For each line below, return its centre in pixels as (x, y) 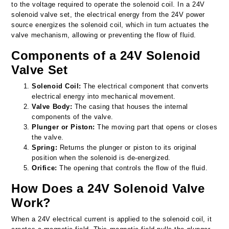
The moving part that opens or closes (156, 127)
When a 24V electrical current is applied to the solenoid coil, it (112, 219)
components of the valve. (73, 117)
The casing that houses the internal (130, 106)
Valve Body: (52, 106)
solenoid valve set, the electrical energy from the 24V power (108, 14)
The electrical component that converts (145, 86)
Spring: (45, 147)
